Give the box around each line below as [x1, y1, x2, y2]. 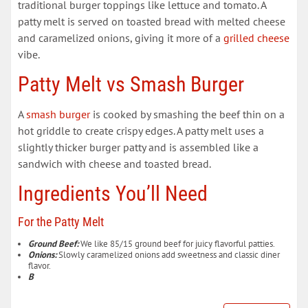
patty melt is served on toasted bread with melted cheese [18, 14, 285, 28]
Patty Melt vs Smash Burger [18, 72, 244, 96]
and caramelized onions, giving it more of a [18, 31, 223, 45]
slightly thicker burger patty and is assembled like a [18, 140, 258, 154]
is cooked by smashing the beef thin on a [90, 107, 285, 121]
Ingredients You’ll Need [18, 181, 208, 206]
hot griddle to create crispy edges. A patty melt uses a [18, 124, 264, 137]
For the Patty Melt [18, 214, 104, 229]
